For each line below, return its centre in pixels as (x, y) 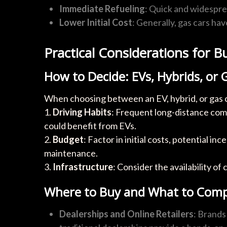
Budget (68, 139)
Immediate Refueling (102, 8)
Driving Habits (82, 112)
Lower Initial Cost (96, 22)
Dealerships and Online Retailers (126, 214)
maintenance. (71, 153)
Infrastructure (83, 166)
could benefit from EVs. (90, 125)
